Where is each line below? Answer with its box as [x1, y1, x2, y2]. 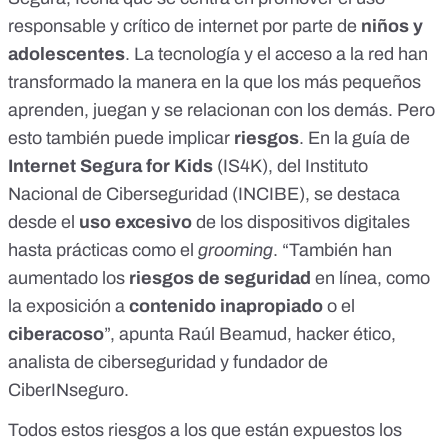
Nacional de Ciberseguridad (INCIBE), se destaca [8, 184, 400, 205]
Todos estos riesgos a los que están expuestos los [8, 420, 402, 441]
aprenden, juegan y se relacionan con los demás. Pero [8, 100, 435, 121]
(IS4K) [213, 156, 268, 177]
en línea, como [311, 268, 430, 289]
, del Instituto [268, 156, 368, 177]
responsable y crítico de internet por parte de [8, 16, 361, 37]
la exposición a [8, 296, 129, 317]
